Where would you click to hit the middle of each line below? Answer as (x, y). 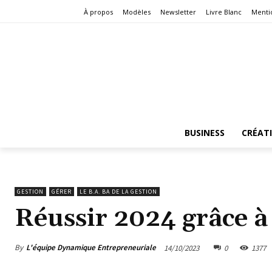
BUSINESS (204, 132)
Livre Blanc (224, 12)
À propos (98, 12)
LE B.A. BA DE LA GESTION (118, 191)
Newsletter (178, 12)
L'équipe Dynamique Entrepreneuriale (91, 248)
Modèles (137, 12)
